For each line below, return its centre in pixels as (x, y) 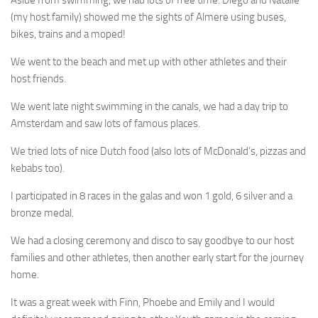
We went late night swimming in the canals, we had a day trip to (149, 106)
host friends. (38, 78)
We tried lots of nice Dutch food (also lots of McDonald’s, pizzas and (158, 151)
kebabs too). (38, 168)
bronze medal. (42, 213)
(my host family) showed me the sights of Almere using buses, (148, 17)
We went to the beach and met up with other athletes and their (149, 61)
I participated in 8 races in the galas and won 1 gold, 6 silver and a (152, 196)
